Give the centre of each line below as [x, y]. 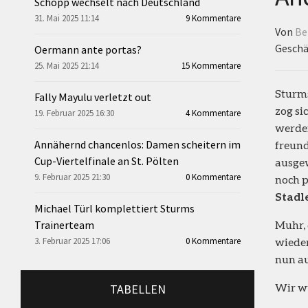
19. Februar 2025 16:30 [74, 113]
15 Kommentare [211, 65]
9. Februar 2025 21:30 [72, 177]
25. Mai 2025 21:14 [67, 65]
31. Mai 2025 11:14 [67, 18]
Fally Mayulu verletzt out [93, 97]
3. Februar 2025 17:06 [72, 241]
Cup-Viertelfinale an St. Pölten [107, 161]
